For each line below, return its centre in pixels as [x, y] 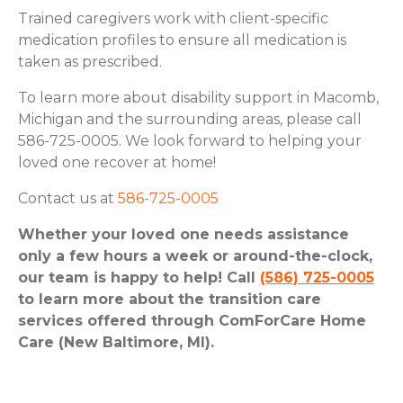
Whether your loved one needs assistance [184, 234]
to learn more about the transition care [170, 299]
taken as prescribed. [90, 61]
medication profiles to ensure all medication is [182, 40]
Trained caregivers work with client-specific [173, 18]
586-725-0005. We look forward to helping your [190, 140]
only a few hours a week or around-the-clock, [195, 255]
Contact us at [66, 198]
